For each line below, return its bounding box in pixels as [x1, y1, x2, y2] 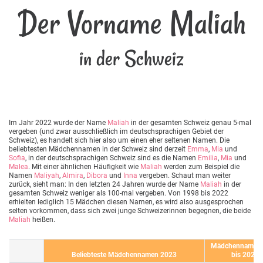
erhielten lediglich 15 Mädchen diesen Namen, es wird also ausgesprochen [9, 198, 244, 207]
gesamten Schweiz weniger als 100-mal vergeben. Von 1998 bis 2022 [9, 189, 228, 198]
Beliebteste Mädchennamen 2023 [72, 251, 177, 259]
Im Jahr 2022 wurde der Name [9, 119, 107, 127]
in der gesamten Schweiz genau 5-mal [129, 119, 251, 127]
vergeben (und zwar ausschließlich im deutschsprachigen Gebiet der [9, 127, 224, 136]
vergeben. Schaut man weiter [137, 171, 231, 180]
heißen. [31, 215, 55, 224]
